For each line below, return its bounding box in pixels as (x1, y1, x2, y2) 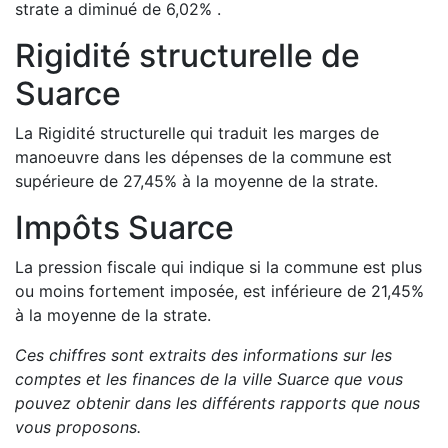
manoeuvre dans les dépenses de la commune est (15, 147, 392, 167)
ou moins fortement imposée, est (15, 281, 266, 301)
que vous (329, 369, 403, 389)
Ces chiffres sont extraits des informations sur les (15, 345, 392, 365)
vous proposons (15, 417, 137, 437)
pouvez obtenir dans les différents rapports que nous (15, 393, 420, 413)
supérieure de (15, 171, 123, 191)
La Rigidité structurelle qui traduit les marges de (15, 123, 379, 143)
